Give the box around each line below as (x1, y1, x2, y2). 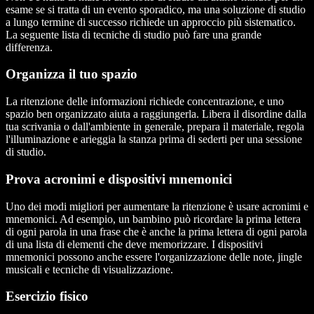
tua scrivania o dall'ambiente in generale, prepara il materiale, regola (6, 121, 304, 133)
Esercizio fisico (6, 289, 88, 304)
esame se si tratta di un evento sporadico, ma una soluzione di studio (6, 3, 306, 15)
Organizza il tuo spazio (6, 67, 137, 82)
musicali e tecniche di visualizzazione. (6, 263, 173, 275)
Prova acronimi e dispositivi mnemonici (6, 171, 232, 186)
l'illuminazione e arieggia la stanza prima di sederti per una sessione (6, 133, 302, 146)
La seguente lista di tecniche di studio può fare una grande (6, 28, 261, 41)
